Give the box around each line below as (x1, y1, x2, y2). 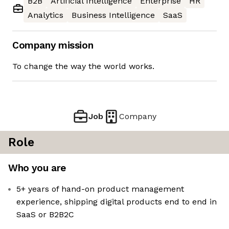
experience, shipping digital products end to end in (16, 197, 217, 207)
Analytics (28, 10, 63, 20)
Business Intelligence (72, 10, 155, 20)
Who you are (8, 162, 66, 174)
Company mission (12, 39, 94, 52)
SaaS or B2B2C (16, 210, 74, 220)
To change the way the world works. (12, 61, 154, 72)
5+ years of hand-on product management (16, 184, 184, 194)
